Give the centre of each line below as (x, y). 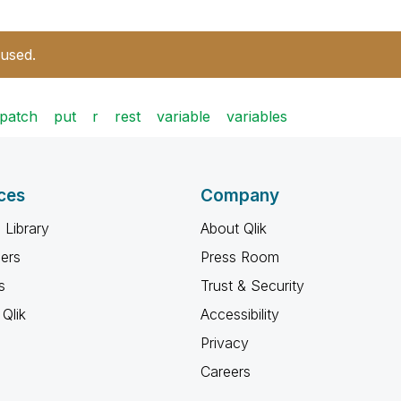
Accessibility (240, 314)
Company (240, 196)
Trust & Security (252, 286)
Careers (226, 371)
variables (257, 116)
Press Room (240, 257)
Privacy (225, 343)
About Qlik (234, 228)
